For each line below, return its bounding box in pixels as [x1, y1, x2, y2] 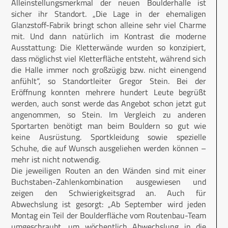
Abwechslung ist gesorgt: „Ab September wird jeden [11, 197, 206, 210]
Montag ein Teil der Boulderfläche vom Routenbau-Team [11, 209, 206, 221]
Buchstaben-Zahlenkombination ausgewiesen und [11, 175, 206, 188]
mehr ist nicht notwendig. [11, 153, 102, 165]
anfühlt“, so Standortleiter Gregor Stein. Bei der [11, 74, 206, 87]
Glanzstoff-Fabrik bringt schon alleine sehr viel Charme [11, 18, 206, 31]
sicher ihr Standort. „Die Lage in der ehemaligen [11, 7, 206, 20]
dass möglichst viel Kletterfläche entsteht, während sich [11, 52, 206, 65]
